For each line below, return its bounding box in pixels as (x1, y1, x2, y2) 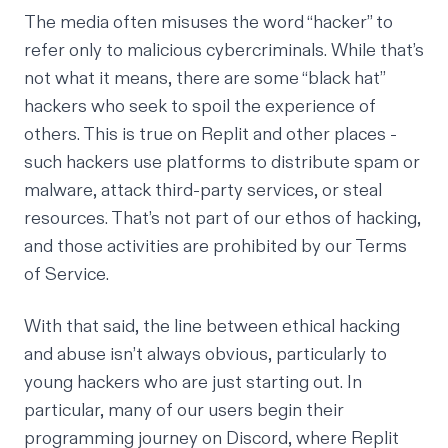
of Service (24, 263, 106, 286)
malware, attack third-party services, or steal (24, 179, 382, 202)
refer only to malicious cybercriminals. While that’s (24, 39, 424, 62)
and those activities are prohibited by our (24, 235, 355, 258)
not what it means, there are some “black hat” (24, 67, 385, 90)
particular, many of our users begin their (24, 399, 344, 422)
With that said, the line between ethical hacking (24, 315, 400, 338)
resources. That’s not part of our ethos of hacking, (24, 207, 421, 230)
